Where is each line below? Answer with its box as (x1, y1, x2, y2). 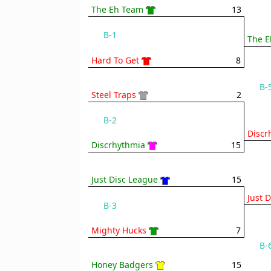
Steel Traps (91, 88, 136, 100)
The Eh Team (91, 4, 143, 16)
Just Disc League (91, 174, 158, 186)
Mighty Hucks (91, 224, 146, 236)
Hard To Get (91, 54, 139, 66)
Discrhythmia (91, 139, 145, 151)
